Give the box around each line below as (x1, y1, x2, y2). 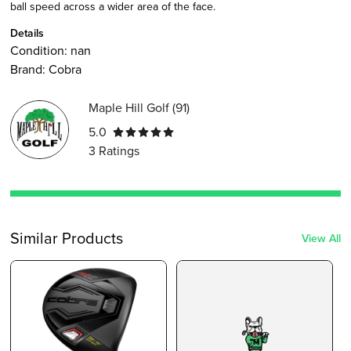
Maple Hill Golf (89, 99, 170, 118)
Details (9, 24, 44, 41)
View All (302, 230, 342, 246)
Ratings (96, 141, 140, 160)
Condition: (9, 41, 71, 60)
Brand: (9, 60, 49, 78)
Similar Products (9, 226, 123, 251)
